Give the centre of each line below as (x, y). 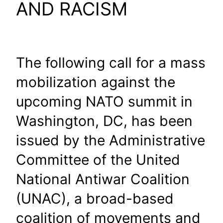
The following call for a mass (111, 62)
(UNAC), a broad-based (95, 198)
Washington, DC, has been (104, 121)
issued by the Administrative (111, 140)
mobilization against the (96, 82)
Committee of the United (98, 160)
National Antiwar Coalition (103, 179)
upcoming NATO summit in (104, 101)
